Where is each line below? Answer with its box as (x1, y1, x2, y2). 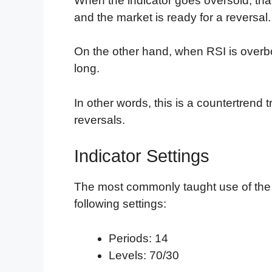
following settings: (74, 197, 166, 211)
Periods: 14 (109, 231, 168, 245)
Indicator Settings (74, 146, 209, 166)
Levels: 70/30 (109, 248, 179, 262)
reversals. (74, 113, 125, 126)
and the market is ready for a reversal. (74, 10, 271, 24)
